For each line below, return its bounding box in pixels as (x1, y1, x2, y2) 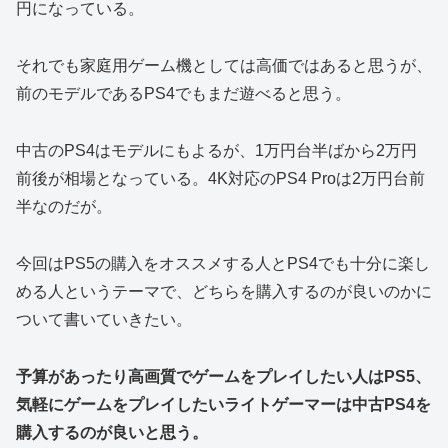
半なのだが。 (16, 198, 112, 216)
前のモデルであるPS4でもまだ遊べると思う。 (16, 85, 351, 103)
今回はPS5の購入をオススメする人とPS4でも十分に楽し (16, 254, 430, 272)
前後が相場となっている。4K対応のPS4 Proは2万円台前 (16, 170, 425, 188)
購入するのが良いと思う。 (16, 423, 208, 441)
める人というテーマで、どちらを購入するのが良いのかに (16, 282, 432, 300)
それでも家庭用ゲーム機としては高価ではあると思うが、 (16, 57, 432, 75)
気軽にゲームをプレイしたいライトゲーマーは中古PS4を (16, 395, 431, 413)
